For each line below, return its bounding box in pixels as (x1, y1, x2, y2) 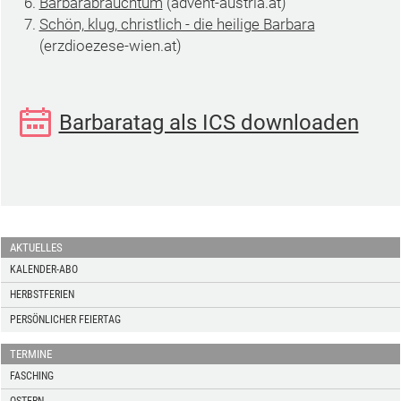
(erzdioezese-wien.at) (38, 37, 182, 55)
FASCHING (9, 370, 54, 382)
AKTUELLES (9, 241, 63, 254)
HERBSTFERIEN (9, 288, 74, 301)
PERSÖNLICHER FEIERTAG (9, 313, 121, 326)
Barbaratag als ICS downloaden (58, 110, 359, 135)
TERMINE (9, 347, 52, 361)
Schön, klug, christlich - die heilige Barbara (38, 15, 315, 33)
